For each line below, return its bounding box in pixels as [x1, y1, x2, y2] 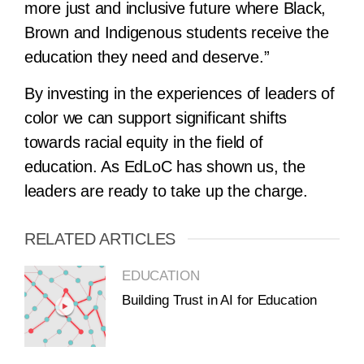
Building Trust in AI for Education [121, 292, 317, 308]
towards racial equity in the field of [24, 132, 263, 151]
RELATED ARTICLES [24, 230, 176, 249]
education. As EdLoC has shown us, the [24, 157, 305, 175]
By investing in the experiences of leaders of [24, 84, 335, 102]
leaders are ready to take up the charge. [24, 181, 308, 200]
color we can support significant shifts [24, 108, 288, 127]
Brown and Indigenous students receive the [24, 23, 329, 41]
